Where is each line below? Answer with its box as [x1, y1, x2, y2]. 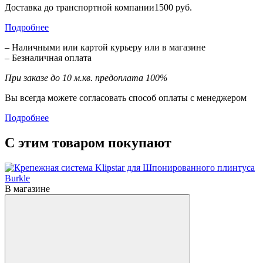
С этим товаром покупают [5, 134, 171, 150]
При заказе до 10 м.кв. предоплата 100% [5, 72, 167, 83]
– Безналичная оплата [5, 52, 92, 63]
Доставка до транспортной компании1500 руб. [5, 2, 192, 12]
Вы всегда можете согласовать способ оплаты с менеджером [5, 92, 247, 103]
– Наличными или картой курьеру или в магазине [5, 42, 205, 52]
